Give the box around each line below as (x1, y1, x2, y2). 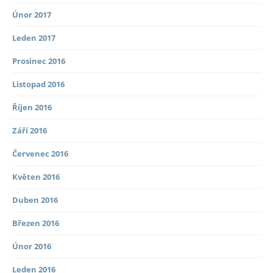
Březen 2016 (12, 218, 59, 229)
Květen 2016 (12, 171, 60, 183)
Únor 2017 (12, 9, 51, 21)
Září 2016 (12, 125, 47, 136)
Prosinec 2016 (12, 55, 65, 67)
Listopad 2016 (12, 79, 65, 90)
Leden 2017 (12, 32, 55, 44)
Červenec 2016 (12, 148, 68, 160)
